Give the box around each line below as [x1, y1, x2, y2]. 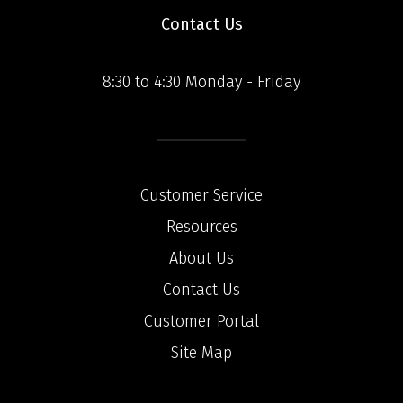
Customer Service [140, 185, 263, 205]
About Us [169, 248, 234, 268]
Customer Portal [144, 311, 259, 331]
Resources [166, 217, 237, 237]
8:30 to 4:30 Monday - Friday [103, 72, 300, 92]
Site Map [171, 343, 232, 363]
